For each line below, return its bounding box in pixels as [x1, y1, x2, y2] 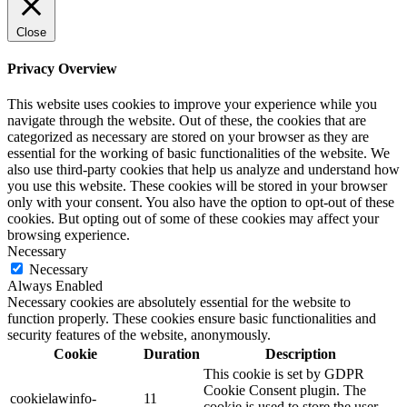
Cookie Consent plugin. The [203, 382, 366, 399]
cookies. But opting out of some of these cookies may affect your [7, 211, 379, 227]
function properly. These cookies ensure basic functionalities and [7, 311, 376, 327]
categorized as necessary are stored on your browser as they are [7, 129, 369, 145]
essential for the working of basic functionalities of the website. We [7, 145, 390, 162]
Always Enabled [7, 278, 103, 294]
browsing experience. [7, 227, 130, 243]
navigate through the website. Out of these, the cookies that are [7, 113, 366, 129]
